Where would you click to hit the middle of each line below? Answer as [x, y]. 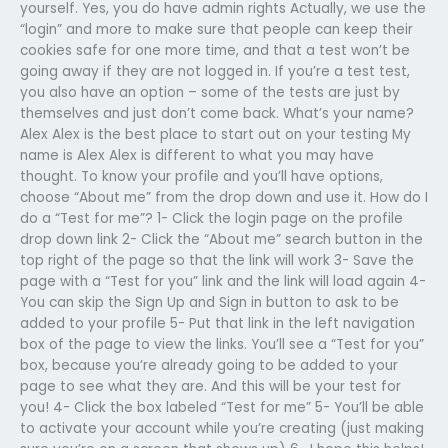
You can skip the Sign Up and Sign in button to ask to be [209, 302]
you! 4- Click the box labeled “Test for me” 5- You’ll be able [222, 407]
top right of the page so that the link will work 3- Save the [217, 260]
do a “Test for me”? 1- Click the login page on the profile [211, 218]
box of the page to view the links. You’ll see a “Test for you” [222, 344]
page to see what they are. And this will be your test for [210, 386]
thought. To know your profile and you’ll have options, [201, 176]
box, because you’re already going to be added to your [209, 365]
